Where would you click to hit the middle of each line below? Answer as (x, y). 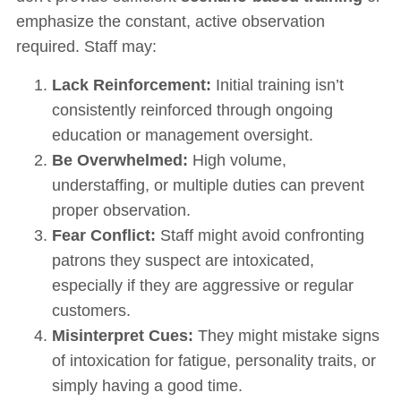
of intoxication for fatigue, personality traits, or (213, 360)
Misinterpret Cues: (122, 335)
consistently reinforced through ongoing (192, 110)
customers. (91, 310)
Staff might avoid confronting (260, 235)
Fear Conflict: (103, 235)
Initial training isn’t (277, 85)
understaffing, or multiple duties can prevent (208, 185)
